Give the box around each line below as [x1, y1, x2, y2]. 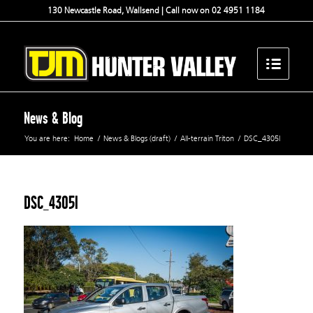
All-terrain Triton [180, 134, 234, 143]
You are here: [24, 134, 70, 143]
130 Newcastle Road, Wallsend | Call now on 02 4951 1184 [48, 6, 265, 15]
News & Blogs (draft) [103, 134, 170, 143]
